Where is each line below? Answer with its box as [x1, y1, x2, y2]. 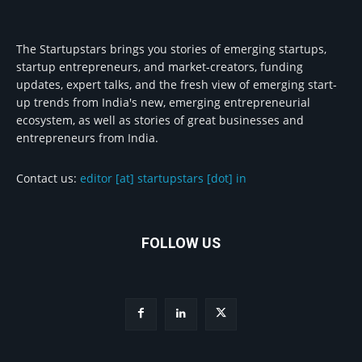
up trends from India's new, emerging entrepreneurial [16, 95, 310, 111]
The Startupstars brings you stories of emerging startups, [16, 41, 326, 57]
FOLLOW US [141, 234, 221, 252]
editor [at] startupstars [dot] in [80, 170, 246, 187]
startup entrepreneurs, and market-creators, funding [16, 59, 303, 75]
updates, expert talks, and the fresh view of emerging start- [16, 77, 337, 93]
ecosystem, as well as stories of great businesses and [16, 112, 304, 128]
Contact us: [16, 170, 80, 187]
